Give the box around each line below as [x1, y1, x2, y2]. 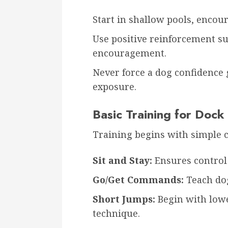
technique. [93, 207, 140, 219]
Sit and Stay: [93, 154, 152, 166]
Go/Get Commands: [93, 173, 184, 186]
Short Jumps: [93, 192, 155, 205]
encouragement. [93, 46, 166, 59]
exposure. [93, 80, 136, 93]
